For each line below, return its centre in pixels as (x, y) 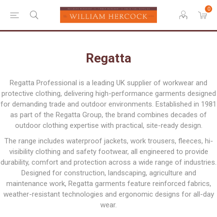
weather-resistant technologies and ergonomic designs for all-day (108, 194)
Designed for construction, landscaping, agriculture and (108, 173)
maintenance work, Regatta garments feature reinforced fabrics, (108, 184)
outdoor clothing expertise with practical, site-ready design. (108, 125)
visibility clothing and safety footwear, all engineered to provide (108, 152)
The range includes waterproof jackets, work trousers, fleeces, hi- (108, 141)
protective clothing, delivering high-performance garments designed (108, 93)
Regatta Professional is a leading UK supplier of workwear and (108, 83)
